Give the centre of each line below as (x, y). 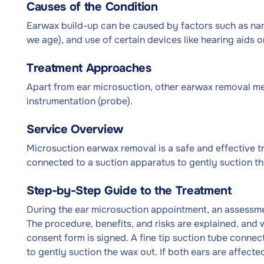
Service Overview (75, 129)
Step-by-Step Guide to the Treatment (129, 191)
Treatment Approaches (89, 68)
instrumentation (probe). (80, 101)
